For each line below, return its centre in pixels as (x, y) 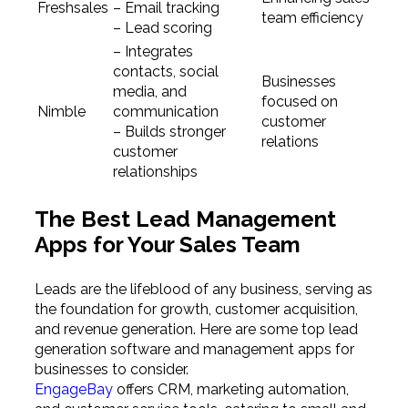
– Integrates (153, 52)
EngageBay (73, 390)
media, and (149, 92)
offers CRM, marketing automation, (230, 390)
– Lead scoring (162, 28)
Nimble (61, 112)
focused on (299, 102)
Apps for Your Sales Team (167, 245)
